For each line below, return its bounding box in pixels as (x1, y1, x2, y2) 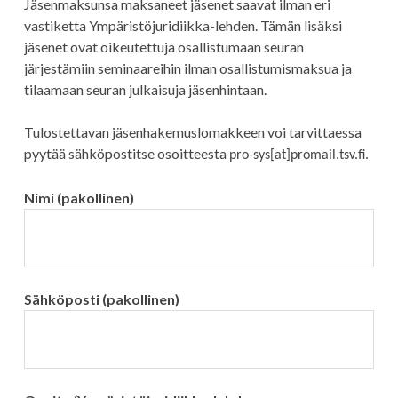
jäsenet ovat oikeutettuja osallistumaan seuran (23, 38, 304, 56)
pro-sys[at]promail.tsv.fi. (228, 148, 369, 163)
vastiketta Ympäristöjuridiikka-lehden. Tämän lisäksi (23, 17, 342, 35)
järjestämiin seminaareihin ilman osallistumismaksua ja (23, 60, 352, 77)
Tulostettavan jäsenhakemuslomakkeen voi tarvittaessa (23, 123, 362, 141)
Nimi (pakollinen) (23, 189, 134, 207)
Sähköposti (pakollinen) (23, 291, 179, 308)
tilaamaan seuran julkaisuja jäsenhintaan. (23, 81, 267, 99)
